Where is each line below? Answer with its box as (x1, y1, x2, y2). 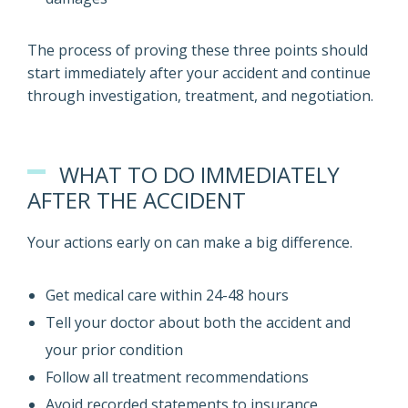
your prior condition (46, 340, 183, 360)
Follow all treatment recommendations (46, 367, 309, 387)
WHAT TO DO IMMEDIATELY (59, 159, 340, 189)
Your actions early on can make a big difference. (27, 232, 352, 252)
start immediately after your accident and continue (27, 63, 371, 83)
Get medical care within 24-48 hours (46, 285, 289, 305)
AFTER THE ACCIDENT (27, 185, 246, 215)
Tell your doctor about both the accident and (46, 312, 351, 332)
